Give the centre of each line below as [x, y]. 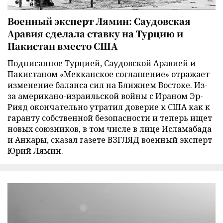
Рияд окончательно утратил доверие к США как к [109, 107]
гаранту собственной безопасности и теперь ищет [110, 118]
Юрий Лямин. [35, 151]
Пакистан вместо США [63, 46]
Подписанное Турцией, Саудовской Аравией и [102, 63]
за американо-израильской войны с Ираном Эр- [105, 96]
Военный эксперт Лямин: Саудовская [99, 21]
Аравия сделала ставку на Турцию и [95, 33]
